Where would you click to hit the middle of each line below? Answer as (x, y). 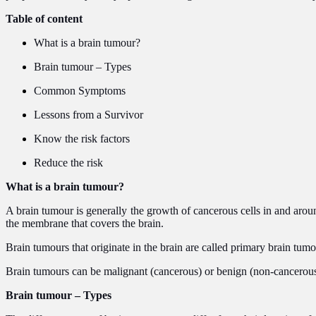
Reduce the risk (68, 162)
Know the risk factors (82, 138)
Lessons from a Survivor (89, 114)
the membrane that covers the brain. (85, 223)
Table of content (44, 18)
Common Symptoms (80, 90)
